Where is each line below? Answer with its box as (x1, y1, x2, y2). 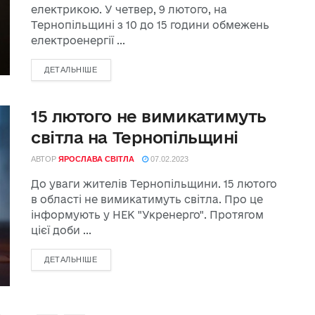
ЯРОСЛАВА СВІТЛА (58, 155, 134, 163)
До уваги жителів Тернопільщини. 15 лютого (31, 178, 277, 190)
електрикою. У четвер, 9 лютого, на (31, 4, 227, 15)
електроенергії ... (31, 34, 125, 46)
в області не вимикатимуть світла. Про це (31, 193, 263, 205)
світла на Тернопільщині (31, 128, 238, 146)
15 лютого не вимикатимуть (31, 107, 266, 125)
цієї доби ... (31, 224, 91, 236)
